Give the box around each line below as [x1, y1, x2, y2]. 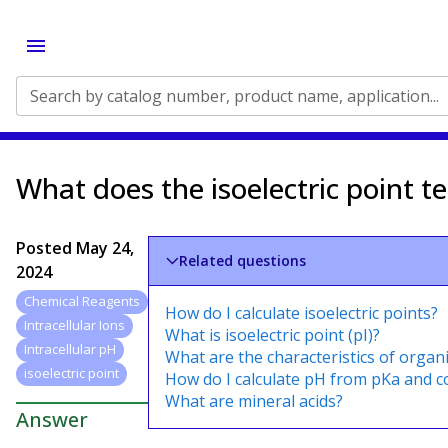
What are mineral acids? [165, 390, 343, 412]
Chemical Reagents [24, 292, 140, 311]
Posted [16, 237, 76, 259]
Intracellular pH [24, 340, 116, 359]
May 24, [76, 237, 134, 259]
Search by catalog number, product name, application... [30, 85, 439, 107]
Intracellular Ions [24, 316, 125, 335]
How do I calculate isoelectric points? [165, 302, 438, 324]
